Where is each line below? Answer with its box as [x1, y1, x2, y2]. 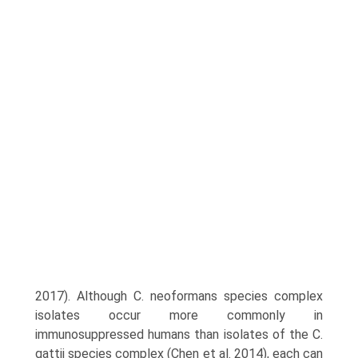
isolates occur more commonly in [35, 308, 323, 323]
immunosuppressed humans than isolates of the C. [35, 327, 323, 342]
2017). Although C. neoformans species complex [35, 288, 323, 304]
